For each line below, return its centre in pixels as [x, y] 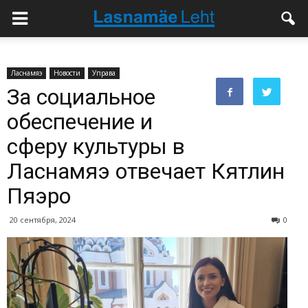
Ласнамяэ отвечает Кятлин [146, 171]
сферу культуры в [96, 146]
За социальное [81, 97]
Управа [104, 73]
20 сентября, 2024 [43, 220]
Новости [67, 73]
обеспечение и [80, 122]
